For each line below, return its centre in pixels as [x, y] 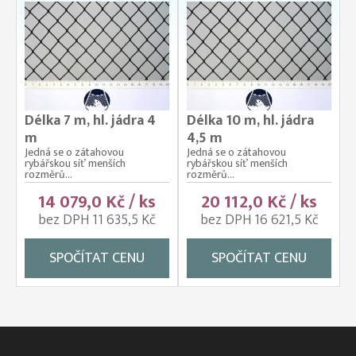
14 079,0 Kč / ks [97, 202]
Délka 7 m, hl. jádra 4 [90, 120]
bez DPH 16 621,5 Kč [259, 220]
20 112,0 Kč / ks [259, 202]
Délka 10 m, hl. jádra [250, 120]
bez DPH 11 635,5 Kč [97, 220]
